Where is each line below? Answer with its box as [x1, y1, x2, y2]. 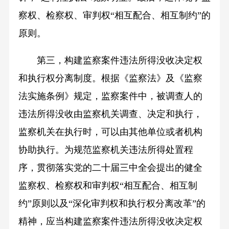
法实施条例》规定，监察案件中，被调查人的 [18, 90, 202, 101]
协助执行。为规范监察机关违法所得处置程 [18, 144, 193, 155]
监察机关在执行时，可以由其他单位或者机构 [18, 126, 202, 137]
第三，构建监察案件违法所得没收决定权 [36, 55, 202, 65]
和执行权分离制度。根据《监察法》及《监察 [18, 73, 202, 83]
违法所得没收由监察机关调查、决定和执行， [18, 108, 202, 119]
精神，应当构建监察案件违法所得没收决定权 [18, 216, 202, 226]
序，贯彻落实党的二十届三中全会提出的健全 [18, 162, 202, 173]
